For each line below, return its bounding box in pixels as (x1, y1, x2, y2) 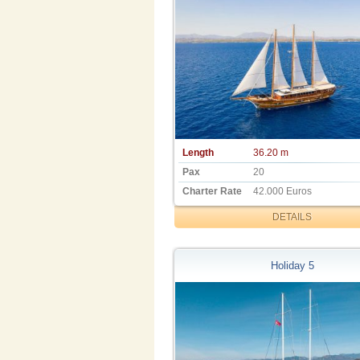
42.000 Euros (252, 185, 312, 197)
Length (182, 146, 214, 158)
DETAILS (272, 211, 313, 223)
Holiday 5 (270, 260, 314, 272)
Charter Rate (182, 185, 242, 197)
